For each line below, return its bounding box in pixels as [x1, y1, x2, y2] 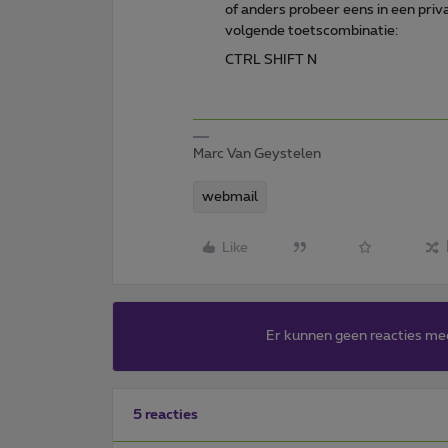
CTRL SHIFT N [225, 52, 317, 67]
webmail [202, 189, 258, 204]
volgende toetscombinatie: [225, 23, 398, 38]
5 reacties [133, 407, 198, 422]
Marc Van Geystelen [193, 146, 321, 161]
